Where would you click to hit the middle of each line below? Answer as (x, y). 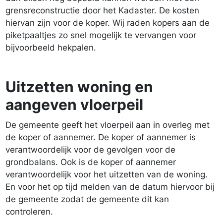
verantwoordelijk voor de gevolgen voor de (90, 150)
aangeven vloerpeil (74, 105)
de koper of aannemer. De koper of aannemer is (101, 137)
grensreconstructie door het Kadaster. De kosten (102, 10)
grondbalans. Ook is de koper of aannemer (91, 162)
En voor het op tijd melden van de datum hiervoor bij (110, 187)
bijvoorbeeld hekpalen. (51, 48)
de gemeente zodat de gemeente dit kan (87, 199)
